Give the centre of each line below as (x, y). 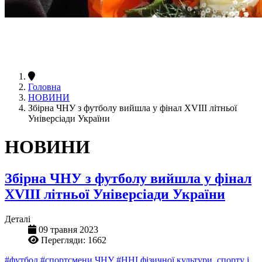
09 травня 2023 (68, 229)
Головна (44, 87)
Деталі (18, 219)
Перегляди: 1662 (74, 240)
